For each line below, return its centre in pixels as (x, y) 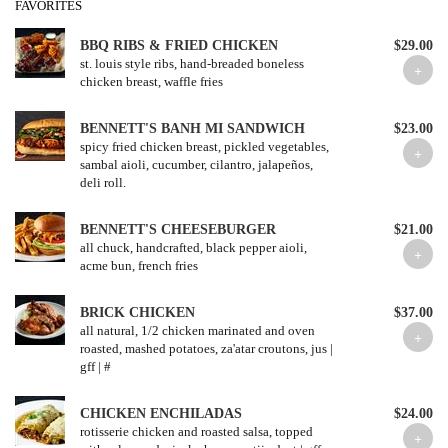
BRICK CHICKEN (137, 312)
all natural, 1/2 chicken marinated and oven (197, 330)
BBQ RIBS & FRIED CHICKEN (179, 45)
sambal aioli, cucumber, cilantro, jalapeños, (196, 164)
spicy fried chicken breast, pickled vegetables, (204, 146)
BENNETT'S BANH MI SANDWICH (192, 128)
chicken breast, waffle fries (151, 81)
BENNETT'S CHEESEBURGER (178, 229)
